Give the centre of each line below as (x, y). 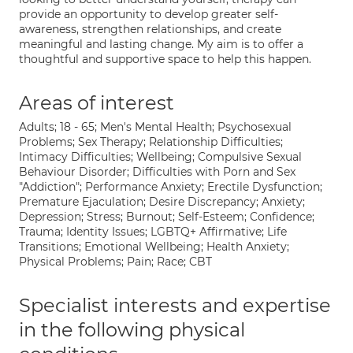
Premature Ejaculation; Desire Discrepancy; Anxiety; (162, 202)
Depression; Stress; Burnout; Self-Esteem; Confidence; (167, 217)
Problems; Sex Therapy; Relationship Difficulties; (151, 142)
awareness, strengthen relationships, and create (150, 29)
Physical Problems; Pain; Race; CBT (115, 262)
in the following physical (132, 330)
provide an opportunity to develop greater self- (149, 14)
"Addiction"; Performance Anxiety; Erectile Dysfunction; (171, 187)
